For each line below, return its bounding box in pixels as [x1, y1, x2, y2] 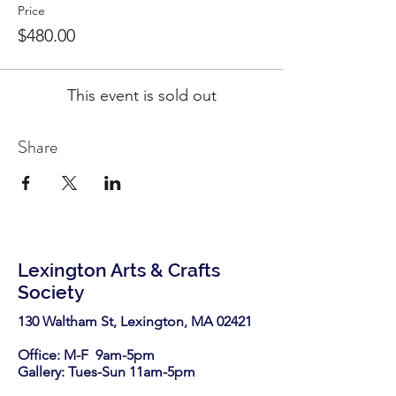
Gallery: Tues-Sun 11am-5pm [18, 363, 195, 380]
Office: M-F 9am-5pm [18, 346, 176, 363]
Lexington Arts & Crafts [18, 259, 220, 281]
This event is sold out [66, 86, 217, 105]
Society [18, 281, 84, 303]
